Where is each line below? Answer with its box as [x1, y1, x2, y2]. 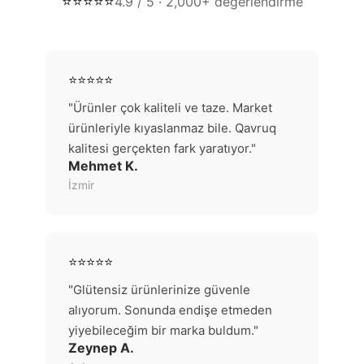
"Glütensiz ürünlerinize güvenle [68, 282, 250, 297]
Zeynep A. [68, 340, 134, 356]
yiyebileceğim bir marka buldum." [68, 323, 258, 338]
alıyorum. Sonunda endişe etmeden [68, 302, 272, 318]
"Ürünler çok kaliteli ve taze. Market [68, 100, 272, 115]
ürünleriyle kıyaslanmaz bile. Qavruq [68, 120, 276, 136]
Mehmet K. [68, 158, 138, 174]
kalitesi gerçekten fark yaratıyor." [68, 141, 256, 156]
